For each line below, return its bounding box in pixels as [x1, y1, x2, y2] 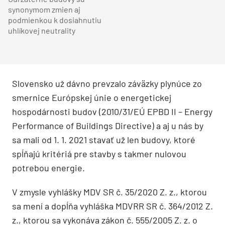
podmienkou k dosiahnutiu [8, 15, 101, 25]
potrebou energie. [12, 162, 85, 173]
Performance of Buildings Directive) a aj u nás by [12, 120, 203, 131]
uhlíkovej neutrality [8, 26, 75, 36]
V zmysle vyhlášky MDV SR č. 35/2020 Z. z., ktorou [12, 186, 207, 197]
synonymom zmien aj [8, 5, 80, 15]
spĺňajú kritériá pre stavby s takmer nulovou [12, 148, 186, 159]
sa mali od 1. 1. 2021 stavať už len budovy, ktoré [12, 134, 195, 145]
